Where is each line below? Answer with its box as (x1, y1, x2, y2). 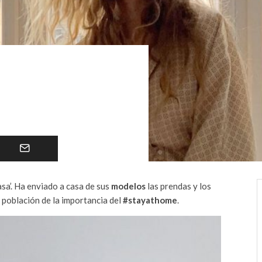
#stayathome (121, 195, 177, 205)
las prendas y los (146, 181, 211, 191)
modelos (111, 181, 146, 191)
